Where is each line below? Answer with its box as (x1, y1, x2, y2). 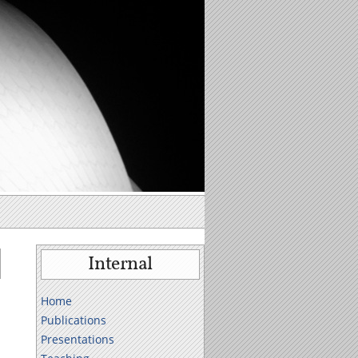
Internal (87, 251, 153, 278)
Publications (40, 312, 106, 328)
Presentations (40, 332, 114, 347)
